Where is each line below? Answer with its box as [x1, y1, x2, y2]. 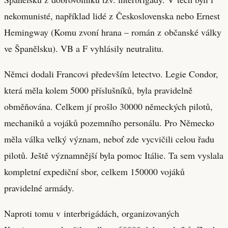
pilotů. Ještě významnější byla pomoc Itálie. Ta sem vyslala [4, 149, 223, 161]
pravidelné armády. [4, 181, 74, 194]
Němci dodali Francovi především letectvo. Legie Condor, [4, 67, 218, 80]
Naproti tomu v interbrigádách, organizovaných [4, 207, 179, 219]
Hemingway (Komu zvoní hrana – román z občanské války [4, 25, 221, 38]
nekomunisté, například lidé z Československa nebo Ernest [4, 9, 220, 22]
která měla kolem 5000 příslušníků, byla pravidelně [4, 83, 192, 96]
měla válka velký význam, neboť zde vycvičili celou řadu [4, 132, 214, 145]
